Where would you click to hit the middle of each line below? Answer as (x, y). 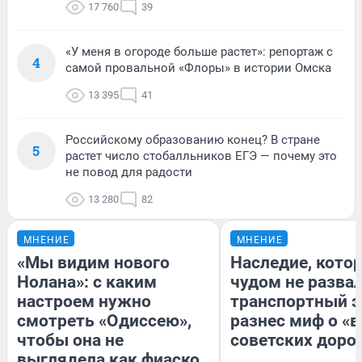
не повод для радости (129, 173)
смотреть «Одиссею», (104, 321)
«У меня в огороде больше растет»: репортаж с (199, 52)
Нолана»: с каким (87, 282)
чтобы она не (70, 341)
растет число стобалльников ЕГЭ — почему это (201, 156)
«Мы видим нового (93, 263)
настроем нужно (84, 302)
